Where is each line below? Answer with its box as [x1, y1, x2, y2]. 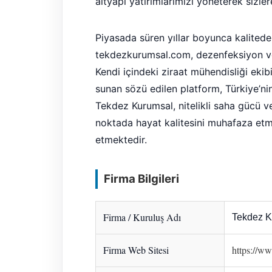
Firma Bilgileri [103, 171, 179, 186]
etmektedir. [95, 134, 147, 146]
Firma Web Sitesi [103, 243, 169, 256]
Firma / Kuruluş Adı [103, 210, 181, 223]
